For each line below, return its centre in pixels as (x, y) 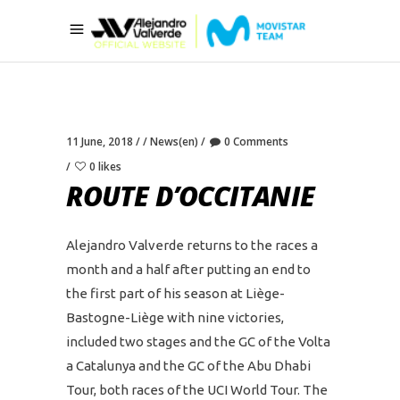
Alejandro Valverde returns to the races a (192, 245)
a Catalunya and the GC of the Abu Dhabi (188, 366)
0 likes (105, 167)
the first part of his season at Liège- (175, 293)
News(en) (174, 142)
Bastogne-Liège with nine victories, (175, 317)
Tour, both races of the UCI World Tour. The (197, 390)
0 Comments (256, 142)
